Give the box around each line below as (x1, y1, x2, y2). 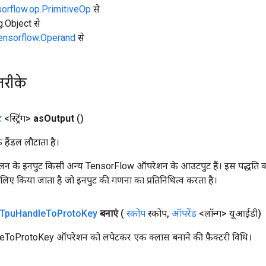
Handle (15, 207, 46, 219)
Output (44, 112, 74, 124)
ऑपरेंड (172, 207, 197, 219)
